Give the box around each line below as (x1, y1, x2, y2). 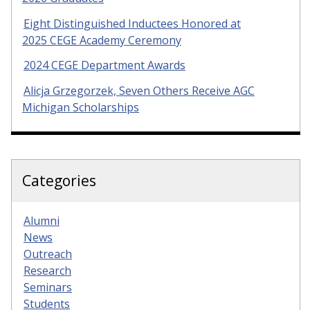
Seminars (24, 280, 72, 295)
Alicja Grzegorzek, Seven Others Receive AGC (24, 83, 255, 99)
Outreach (24, 246, 72, 262)
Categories (22, 171, 96, 191)
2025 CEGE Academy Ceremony (22, 32, 181, 48)
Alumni (24, 213, 60, 229)
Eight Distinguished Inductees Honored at (24, 15, 241, 31)
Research (24, 263, 71, 279)
